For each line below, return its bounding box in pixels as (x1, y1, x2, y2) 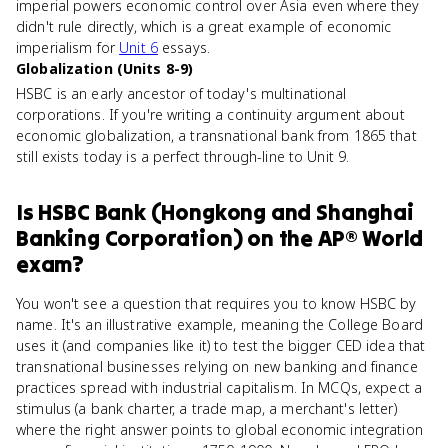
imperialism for (16, 38, 120, 57)
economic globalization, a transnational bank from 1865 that (16, 126, 417, 145)
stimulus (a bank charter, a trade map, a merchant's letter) (16, 399, 397, 418)
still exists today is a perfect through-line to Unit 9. (16, 147, 350, 166)
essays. (157, 38, 210, 57)
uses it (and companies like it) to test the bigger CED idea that (16, 336, 426, 355)
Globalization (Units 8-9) (16, 59, 194, 78)
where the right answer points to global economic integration (16, 420, 423, 439)
